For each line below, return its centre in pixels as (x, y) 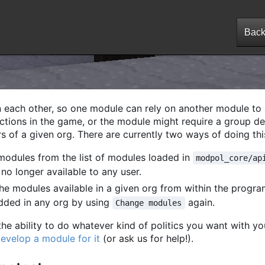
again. (200, 202)
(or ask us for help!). (147, 238)
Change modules (149, 203)
